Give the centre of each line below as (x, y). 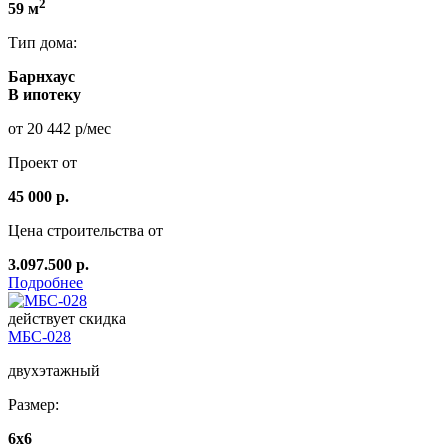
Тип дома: (42, 43)
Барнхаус (41, 77)
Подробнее (45, 283)
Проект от (42, 163)
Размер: (33, 405)
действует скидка (67, 319)
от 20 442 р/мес (59, 129)
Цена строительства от (85, 231)
